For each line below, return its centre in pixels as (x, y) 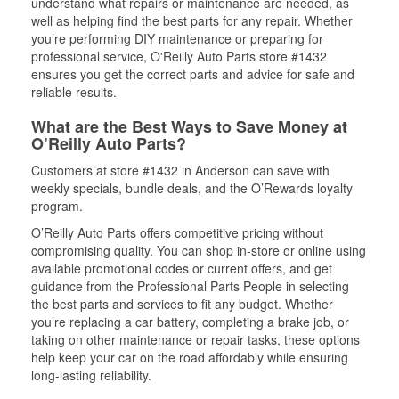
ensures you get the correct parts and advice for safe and (193, 73)
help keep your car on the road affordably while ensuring (190, 357)
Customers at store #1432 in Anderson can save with (180, 170)
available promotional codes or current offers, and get (182, 268)
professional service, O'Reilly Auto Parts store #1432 (179, 56)
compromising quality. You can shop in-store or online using (199, 250)
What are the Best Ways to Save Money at (189, 126)
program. (57, 205)
